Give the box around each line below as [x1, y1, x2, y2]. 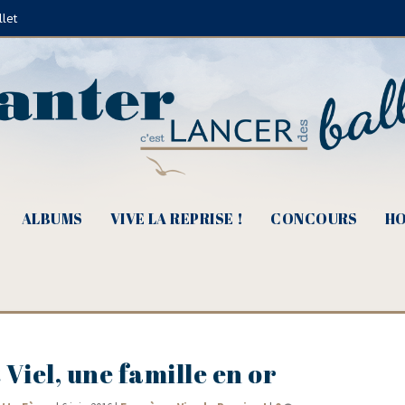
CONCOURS [270, 209, 358, 229]
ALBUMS [21, 209, 83, 229]
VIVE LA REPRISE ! [109, 209, 244, 229]
